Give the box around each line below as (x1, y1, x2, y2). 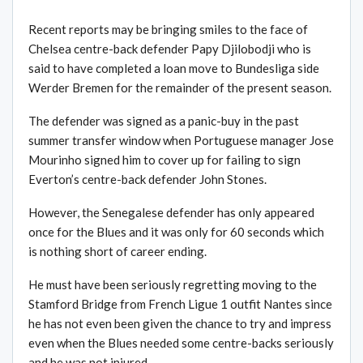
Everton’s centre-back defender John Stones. (28, 172, 267, 187)
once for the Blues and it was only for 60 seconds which (28, 224, 324, 240)
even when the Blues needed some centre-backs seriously (28, 335, 334, 351)
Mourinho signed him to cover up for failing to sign (28, 152, 301, 168)
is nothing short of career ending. (28, 244, 207, 259)
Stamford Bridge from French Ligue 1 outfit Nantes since (28, 297, 332, 312)
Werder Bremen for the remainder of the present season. (28, 80, 331, 96)
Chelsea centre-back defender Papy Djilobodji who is (28, 41, 311, 57)
